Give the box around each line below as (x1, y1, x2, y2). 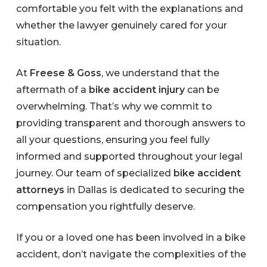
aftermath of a (16, 84, 89, 96)
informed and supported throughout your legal (16, 151, 243, 163)
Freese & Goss (30, 67, 102, 79)
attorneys (16, 184, 65, 196)
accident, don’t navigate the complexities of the (16, 249, 247, 260)
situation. (16, 36, 61, 48)
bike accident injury (89, 84, 185, 96)
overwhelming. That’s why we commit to (16, 101, 213, 113)
